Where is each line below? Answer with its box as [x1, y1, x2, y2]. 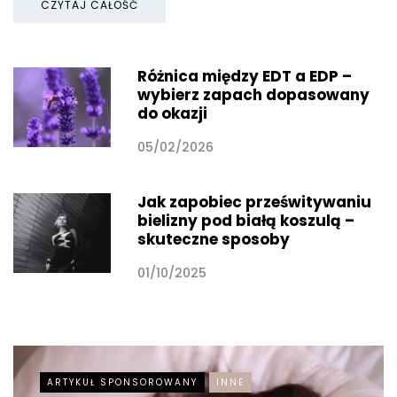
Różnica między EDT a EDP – [137, 65, 352, 87]
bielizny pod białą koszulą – [137, 209, 354, 231]
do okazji [137, 102, 207, 124]
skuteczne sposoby [137, 228, 290, 250]
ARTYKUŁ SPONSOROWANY [47, 375, 198, 389]
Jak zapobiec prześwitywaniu [137, 191, 371, 213]
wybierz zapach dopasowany [137, 83, 370, 105]
